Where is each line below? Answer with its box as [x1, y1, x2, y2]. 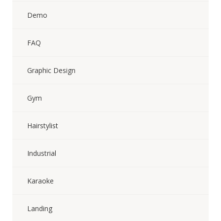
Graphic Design [27, 66, 75, 75]
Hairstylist [27, 121, 58, 130]
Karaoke [27, 176, 54, 185]
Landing [27, 204, 52, 213]
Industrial [27, 148, 56, 158]
